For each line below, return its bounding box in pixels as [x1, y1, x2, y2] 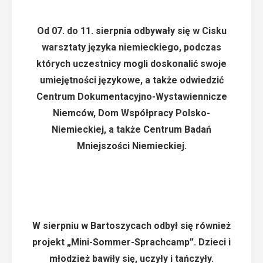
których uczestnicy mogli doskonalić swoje [36, 58, 227, 69]
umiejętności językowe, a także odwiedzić [39, 75, 224, 86]
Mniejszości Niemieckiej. [76, 140, 187, 151]
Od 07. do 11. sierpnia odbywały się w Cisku [36, 25, 227, 36]
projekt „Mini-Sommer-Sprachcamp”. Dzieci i [32, 237, 231, 248]
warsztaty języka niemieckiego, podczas [42, 42, 221, 53]
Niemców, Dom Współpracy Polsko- [53, 107, 210, 119]
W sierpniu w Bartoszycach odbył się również [32, 220, 231, 231]
